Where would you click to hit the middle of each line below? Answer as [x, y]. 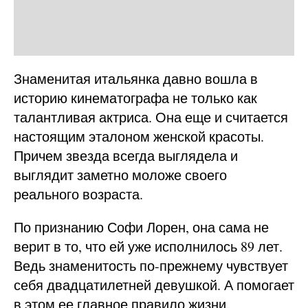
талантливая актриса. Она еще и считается [151, 117]
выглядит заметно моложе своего [120, 175]
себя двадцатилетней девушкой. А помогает [154, 285]
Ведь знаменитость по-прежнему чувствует [151, 265]
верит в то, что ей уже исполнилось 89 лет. [148, 246]
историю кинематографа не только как [135, 98]
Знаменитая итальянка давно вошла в [136, 78]
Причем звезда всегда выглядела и [126, 155]
